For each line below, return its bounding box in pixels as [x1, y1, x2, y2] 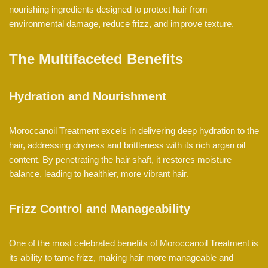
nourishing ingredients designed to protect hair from [9, 4, 208, 15]
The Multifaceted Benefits [9, 51, 183, 68]
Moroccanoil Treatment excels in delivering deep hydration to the [9, 126, 259, 136]
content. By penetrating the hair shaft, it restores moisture [9, 154, 232, 165]
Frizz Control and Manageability [9, 202, 190, 216]
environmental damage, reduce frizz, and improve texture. [9, 19, 234, 29]
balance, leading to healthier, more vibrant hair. [9, 169, 188, 179]
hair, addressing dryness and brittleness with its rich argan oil [9, 140, 245, 151]
